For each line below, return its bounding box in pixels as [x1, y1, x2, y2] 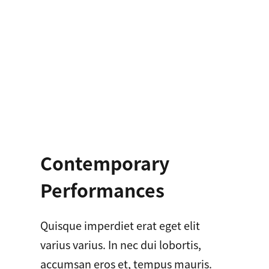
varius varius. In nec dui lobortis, [40, 236, 201, 252]
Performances [40, 176, 165, 203]
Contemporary [40, 149, 169, 176]
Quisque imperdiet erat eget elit [40, 217, 200, 233]
